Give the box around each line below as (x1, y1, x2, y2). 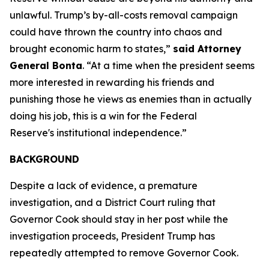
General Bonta (10, 59, 82, 71)
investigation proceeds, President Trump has (10, 230, 215, 242)
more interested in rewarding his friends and (10, 76, 214, 88)
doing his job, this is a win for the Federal (10, 110, 197, 122)
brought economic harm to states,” (10, 43, 173, 55)
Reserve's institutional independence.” (10, 127, 187, 139)
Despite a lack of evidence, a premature (10, 180, 198, 192)
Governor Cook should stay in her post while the (10, 213, 228, 225)
